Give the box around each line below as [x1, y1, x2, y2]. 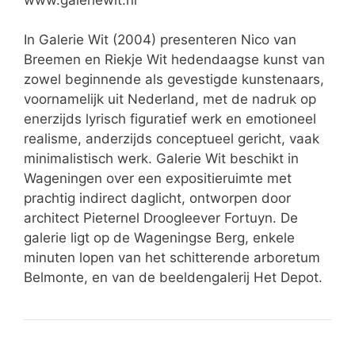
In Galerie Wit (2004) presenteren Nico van [24, 32, 296, 48]
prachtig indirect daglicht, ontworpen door [24, 190, 291, 206]
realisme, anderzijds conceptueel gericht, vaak [24, 131, 319, 147]
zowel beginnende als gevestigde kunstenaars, [24, 71, 324, 87]
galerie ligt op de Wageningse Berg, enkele [24, 230, 295, 246]
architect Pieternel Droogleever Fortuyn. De [24, 210, 298, 226]
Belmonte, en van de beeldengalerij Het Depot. [24, 269, 323, 285]
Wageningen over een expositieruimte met [24, 170, 292, 186]
